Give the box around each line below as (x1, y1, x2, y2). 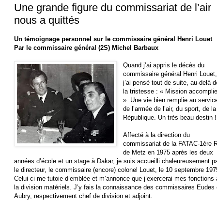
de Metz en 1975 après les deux (123, 148, 214, 156)
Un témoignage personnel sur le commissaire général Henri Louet (14, 35, 212, 43)
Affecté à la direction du (123, 131, 190, 139)
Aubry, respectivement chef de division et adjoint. (14, 192, 153, 200)
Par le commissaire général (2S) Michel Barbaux (14, 44, 158, 51)
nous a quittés (14, 14, 79, 27)
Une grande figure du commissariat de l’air (14, 1, 211, 14)
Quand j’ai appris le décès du (123, 61, 205, 69)
